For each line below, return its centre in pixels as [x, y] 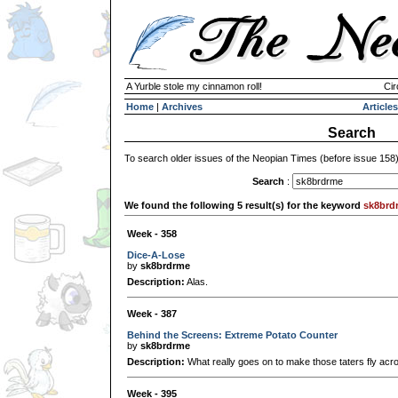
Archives [182, 107]
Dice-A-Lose [156, 255]
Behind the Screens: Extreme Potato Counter [232, 334]
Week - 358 [152, 233]
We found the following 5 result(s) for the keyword [244, 205]
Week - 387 [152, 313]
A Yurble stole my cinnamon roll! [194, 86]
